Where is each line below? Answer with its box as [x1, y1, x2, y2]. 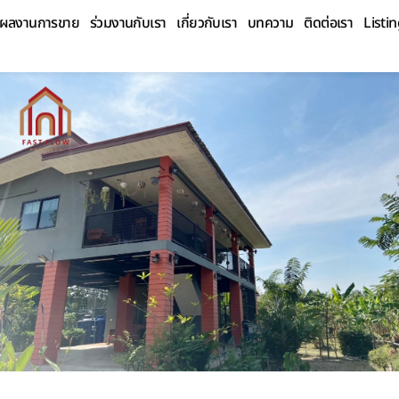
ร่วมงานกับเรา [90, 12, 167, 34]
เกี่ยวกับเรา [176, 12, 238, 34]
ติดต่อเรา [304, 12, 354, 34]
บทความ [248, 12, 294, 34]
